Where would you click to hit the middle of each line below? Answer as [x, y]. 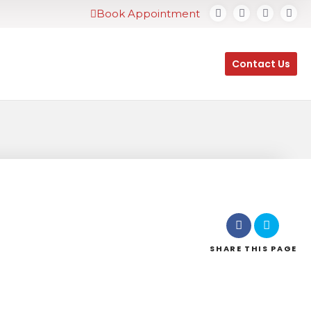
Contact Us [261, 64]
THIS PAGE [271, 249]
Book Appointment [150, 14]
